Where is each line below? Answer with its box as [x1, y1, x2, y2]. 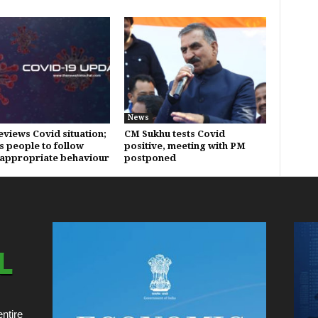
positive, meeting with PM [124, 140, 246, 151]
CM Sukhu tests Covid [124, 128, 225, 139]
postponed [124, 152, 176, 163]
